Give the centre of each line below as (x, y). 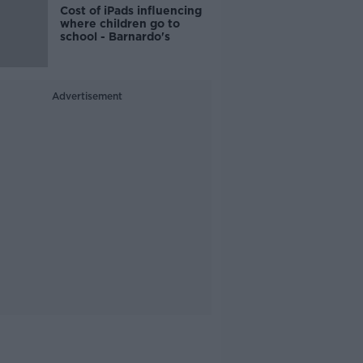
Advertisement (87, 96)
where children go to (120, 23)
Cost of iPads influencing (130, 11)
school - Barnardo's (115, 36)
